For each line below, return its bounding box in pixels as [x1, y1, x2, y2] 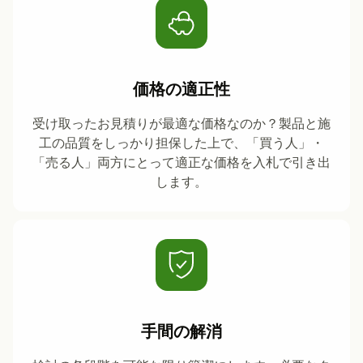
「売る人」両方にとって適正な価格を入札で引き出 [32, 153, 331, 173]
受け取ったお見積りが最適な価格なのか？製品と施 [32, 114, 331, 134]
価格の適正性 [133, 78, 230, 101]
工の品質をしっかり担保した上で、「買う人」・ [39, 134, 324, 153]
